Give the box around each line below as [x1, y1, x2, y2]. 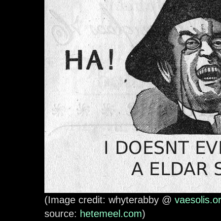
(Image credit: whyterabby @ [44, 194, 175, 206]
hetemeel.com [80, 208, 142, 220]
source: [44, 208, 80, 220]
